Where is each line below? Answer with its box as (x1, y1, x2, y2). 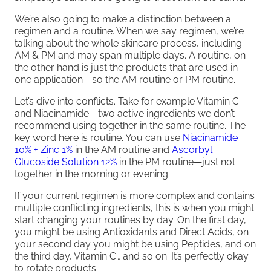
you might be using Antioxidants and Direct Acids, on (15, 226, 249, 238)
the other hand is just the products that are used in (15, 61, 238, 73)
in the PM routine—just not (117, 155, 235, 168)
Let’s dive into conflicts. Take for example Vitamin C (15, 95, 239, 107)
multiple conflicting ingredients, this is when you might (15, 201, 254, 214)
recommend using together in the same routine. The (15, 119, 246, 131)
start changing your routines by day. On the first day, (15, 214, 246, 226)
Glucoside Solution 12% (15, 155, 117, 168)
